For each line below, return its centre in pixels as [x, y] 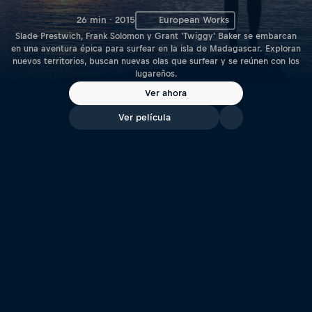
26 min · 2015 [106, 20]
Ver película [144, 117]
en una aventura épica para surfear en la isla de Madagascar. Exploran [156, 48]
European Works [194, 20]
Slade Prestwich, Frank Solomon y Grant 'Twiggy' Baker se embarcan [156, 36]
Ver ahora [166, 93]
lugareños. [156, 73]
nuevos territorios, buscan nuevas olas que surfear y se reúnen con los [156, 61]
